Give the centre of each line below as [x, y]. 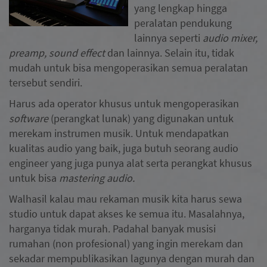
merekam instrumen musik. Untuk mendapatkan [119, 133]
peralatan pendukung [183, 23]
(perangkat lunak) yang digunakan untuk [141, 118]
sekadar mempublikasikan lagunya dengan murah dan [132, 258]
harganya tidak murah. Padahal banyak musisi [112, 228]
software [29, 118]
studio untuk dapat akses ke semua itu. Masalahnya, [127, 213]
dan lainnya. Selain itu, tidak [170, 52]
